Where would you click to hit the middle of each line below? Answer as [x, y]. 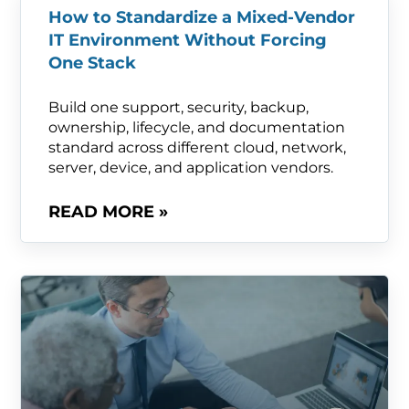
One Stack [93, 52]
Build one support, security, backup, [179, 97]
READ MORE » [109, 201]
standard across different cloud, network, [198, 137]
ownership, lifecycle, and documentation [197, 117]
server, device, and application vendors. [191, 157]
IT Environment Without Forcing [188, 30]
